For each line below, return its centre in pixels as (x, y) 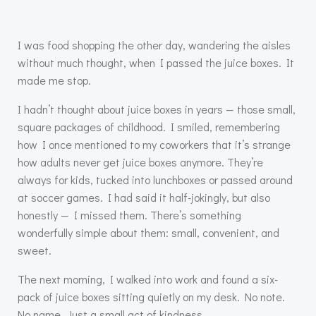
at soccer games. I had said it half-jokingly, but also (144, 197)
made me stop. (54, 80)
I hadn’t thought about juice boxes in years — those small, (157, 109)
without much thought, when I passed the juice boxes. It (156, 62)
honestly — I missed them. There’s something (129, 215)
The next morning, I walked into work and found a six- (148, 279)
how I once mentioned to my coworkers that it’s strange (154, 144)
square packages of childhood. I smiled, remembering (149, 127)
